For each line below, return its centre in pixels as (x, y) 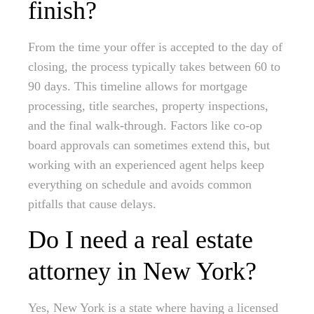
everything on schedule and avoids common (140, 185)
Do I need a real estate (141, 240)
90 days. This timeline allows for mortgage (138, 87)
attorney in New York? (142, 272)
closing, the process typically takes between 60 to (154, 67)
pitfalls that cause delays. (92, 204)
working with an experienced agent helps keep (146, 165)
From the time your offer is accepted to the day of (155, 47)
